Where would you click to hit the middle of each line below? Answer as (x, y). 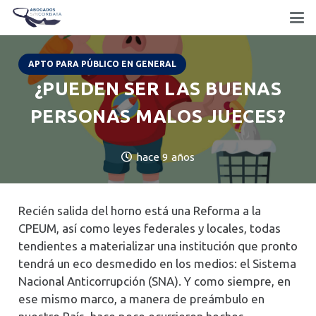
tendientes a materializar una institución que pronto (158, 245)
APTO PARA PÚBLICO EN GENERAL (102, 63)
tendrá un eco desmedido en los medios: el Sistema (157, 263)
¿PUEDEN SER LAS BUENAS (158, 89)
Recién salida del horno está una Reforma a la (139, 210)
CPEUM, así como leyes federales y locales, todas (149, 228)
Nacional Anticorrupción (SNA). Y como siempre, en (154, 281)
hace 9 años (166, 157)
